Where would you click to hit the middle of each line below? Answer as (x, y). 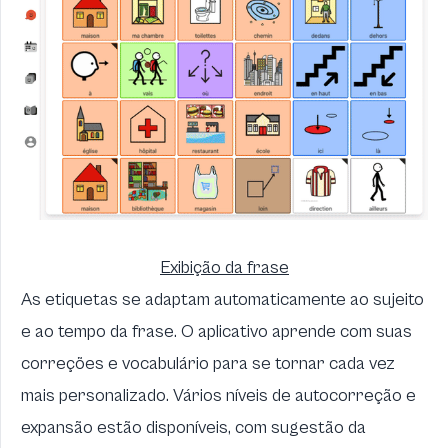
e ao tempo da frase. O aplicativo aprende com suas (216, 331)
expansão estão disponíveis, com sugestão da (193, 427)
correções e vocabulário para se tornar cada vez (208, 363)
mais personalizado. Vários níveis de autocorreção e (218, 395)
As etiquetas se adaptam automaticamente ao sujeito (222, 299)
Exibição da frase (224, 267)
